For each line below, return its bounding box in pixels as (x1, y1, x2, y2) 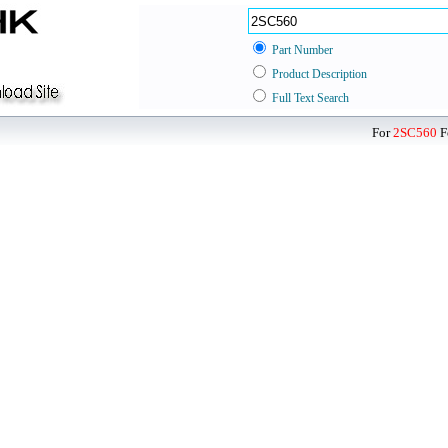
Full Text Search (272, 91, 349, 105)
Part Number (272, 43, 333, 57)
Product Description (272, 67, 367, 81)
